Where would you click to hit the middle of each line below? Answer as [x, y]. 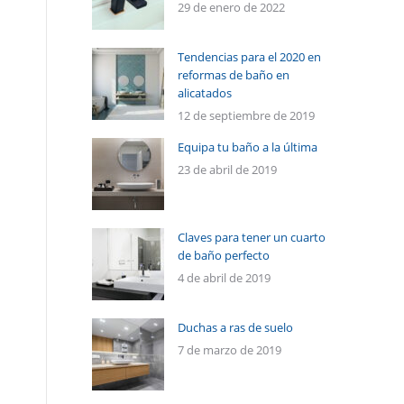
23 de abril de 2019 [227, 170]
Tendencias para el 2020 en [249, 57]
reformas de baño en [234, 75]
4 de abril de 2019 [224, 278]
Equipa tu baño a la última [248, 147]
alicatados [205, 93]
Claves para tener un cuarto [252, 237]
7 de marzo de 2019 [230, 350]
